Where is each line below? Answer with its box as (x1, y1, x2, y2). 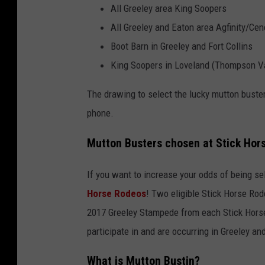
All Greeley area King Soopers (111, 2, 227, 14)
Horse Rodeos (87, 187, 146, 199)
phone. (87, 106, 114, 119)
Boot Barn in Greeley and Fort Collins (111, 40, 253, 52)
